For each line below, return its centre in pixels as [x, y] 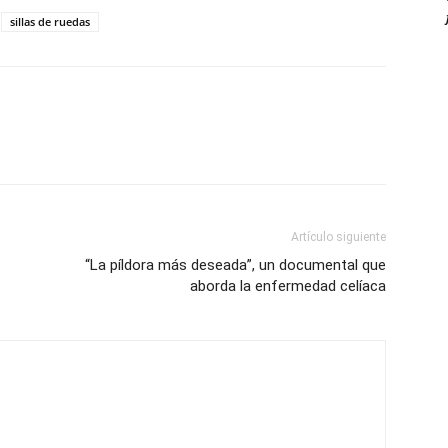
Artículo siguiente [338, 237]
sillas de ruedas [50, 22]
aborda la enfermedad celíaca [288, 286]
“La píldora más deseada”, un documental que [235, 265]
